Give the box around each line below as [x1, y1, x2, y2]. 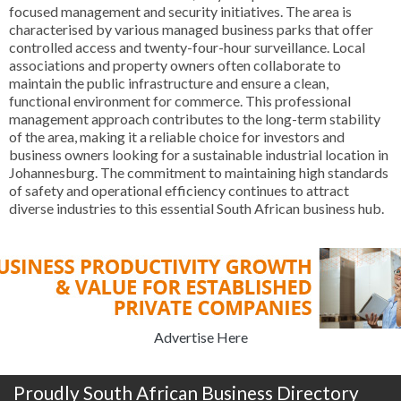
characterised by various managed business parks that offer [9, 21, 373, 38]
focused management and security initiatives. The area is [9, 3, 352, 20]
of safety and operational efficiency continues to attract [9, 182, 349, 199]
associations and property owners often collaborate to [9, 56, 341, 73]
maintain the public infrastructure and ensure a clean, [9, 74, 328, 91]
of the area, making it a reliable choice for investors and [9, 128, 345, 145]
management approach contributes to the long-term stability [9, 110, 380, 127]
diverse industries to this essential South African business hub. [9, 200, 384, 217]
